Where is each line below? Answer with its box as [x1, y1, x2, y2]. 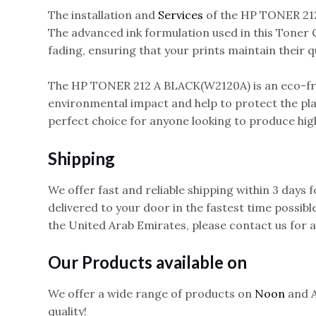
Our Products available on [48, 252, 247, 273]
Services [158, 7, 203, 22]
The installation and [48, 7, 158, 22]
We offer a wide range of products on [48, 286, 255, 301]
